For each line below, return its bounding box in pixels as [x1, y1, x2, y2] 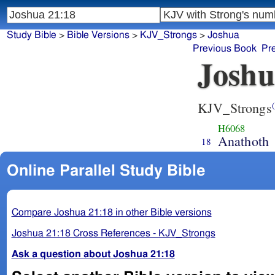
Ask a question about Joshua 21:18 [11, 249, 175, 259]
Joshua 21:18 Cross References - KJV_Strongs [11, 228, 215, 238]
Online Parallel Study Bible [6, 163, 206, 179]
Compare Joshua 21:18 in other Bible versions [11, 207, 212, 217]
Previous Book [193, 44, 257, 54]
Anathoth [217, 131, 269, 150]
